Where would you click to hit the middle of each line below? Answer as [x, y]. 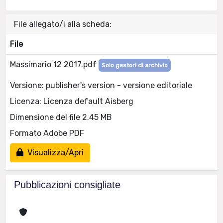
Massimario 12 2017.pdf [54, 64]
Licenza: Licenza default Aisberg [72, 101]
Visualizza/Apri [54, 152]
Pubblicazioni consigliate [67, 185]
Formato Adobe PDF [47, 133]
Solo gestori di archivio [135, 65]
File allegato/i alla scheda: [63, 24]
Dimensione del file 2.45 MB [61, 117]
